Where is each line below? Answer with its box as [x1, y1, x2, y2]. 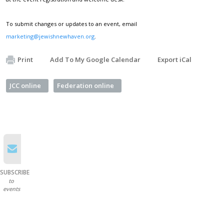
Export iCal [157, 54, 191, 64]
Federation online [57, 80, 114, 90]
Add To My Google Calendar [50, 54, 140, 64]
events [2, 184, 20, 192]
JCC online [9, 80, 41, 90]
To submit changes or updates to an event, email [6, 19, 137, 27]
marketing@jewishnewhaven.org [6, 32, 94, 40]
